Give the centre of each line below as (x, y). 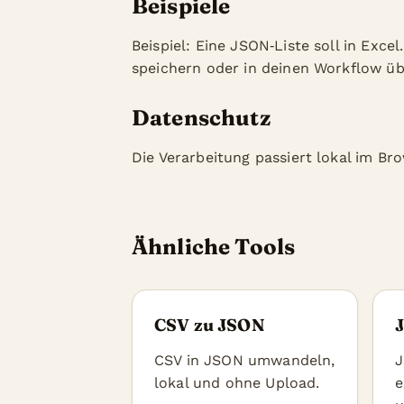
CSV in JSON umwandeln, (245, 360)
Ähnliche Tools (214, 247)
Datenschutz (201, 118)
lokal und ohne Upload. (237, 383)
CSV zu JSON (209, 325)
